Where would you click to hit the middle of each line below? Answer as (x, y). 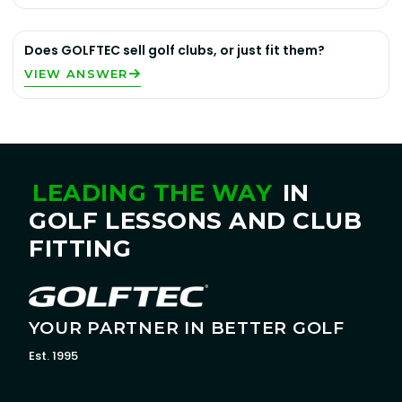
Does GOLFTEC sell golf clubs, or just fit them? (175, 50)
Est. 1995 (54, 356)
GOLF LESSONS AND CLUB (196, 221)
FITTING (80, 249)
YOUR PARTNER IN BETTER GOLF (187, 328)
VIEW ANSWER (76, 74)
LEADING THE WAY (153, 193)
